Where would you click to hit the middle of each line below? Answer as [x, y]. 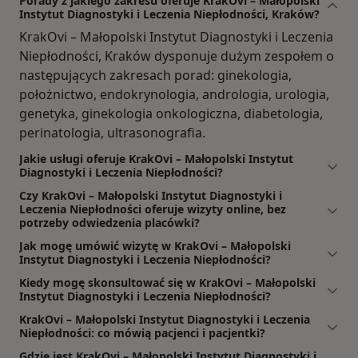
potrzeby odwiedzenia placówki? [109, 223]
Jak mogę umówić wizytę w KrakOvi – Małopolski [155, 246]
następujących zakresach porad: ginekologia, [155, 76]
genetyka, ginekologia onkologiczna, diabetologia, [171, 114]
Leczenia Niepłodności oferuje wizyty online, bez [153, 209]
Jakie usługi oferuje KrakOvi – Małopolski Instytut [156, 159]
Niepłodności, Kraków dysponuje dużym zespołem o [177, 56]
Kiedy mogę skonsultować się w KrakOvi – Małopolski [167, 283]
